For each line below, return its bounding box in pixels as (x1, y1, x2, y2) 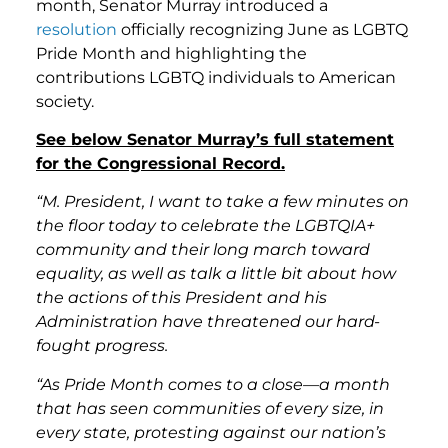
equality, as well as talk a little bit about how (36, 264, 396, 284)
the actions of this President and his (36, 288, 327, 308)
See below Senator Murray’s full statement (36, 129, 394, 149)
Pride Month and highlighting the (36, 43, 307, 63)
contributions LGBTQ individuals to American (36, 67, 396, 87)
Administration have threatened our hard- (36, 312, 380, 332)
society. (36, 91, 94, 111)
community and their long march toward (36, 240, 370, 260)
